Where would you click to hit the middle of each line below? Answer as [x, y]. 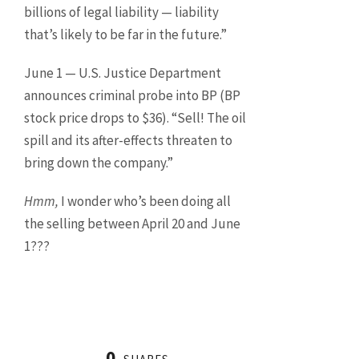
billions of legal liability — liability [121, 12]
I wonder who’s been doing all [145, 202]
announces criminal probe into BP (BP [132, 96]
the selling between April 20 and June [132, 224]
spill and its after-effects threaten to [128, 141]
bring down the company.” [99, 163]
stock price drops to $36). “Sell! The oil [135, 118]
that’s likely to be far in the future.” [125, 35]
